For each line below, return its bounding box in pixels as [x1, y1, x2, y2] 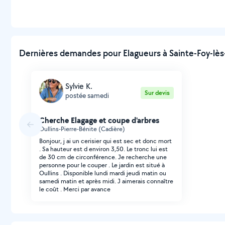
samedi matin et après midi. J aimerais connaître [39, 176, 173, 185]
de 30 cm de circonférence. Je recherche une [39, 152, 167, 161]
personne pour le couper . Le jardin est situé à [39, 160, 165, 169]
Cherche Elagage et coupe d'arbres [39, 114, 159, 126]
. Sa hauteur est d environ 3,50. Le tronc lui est [39, 144, 168, 153]
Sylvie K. [65, 81, 92, 92]
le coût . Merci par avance [39, 184, 110, 193]
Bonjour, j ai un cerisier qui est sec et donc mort [39, 136, 172, 145]
